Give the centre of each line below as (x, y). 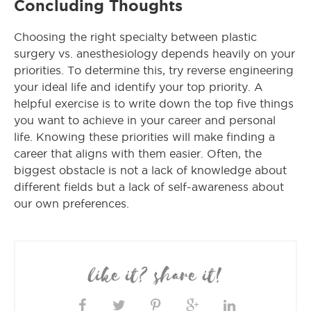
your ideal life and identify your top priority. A (138, 87)
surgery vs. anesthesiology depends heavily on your (154, 53)
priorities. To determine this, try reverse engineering (154, 70)
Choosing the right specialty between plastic (135, 37)
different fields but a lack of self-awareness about (149, 187)
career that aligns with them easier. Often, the (138, 153)
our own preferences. (72, 203)
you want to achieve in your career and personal (145, 120)
